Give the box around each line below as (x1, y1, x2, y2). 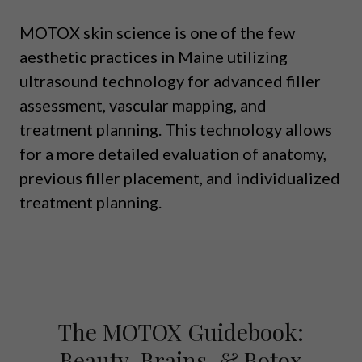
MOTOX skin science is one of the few (19, 22, 295, 42)
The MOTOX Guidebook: (58, 316, 304, 347)
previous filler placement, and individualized (19, 167, 340, 187)
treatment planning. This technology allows (19, 119, 332, 139)
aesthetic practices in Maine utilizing (19, 46, 288, 66)
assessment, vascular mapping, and (19, 95, 267, 115)
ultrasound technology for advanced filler (19, 70, 321, 90)
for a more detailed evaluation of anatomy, (19, 143, 326, 163)
